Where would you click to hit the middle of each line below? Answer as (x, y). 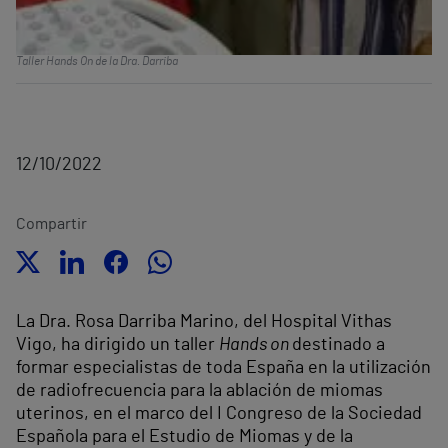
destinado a (338, 345)
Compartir (51, 224)
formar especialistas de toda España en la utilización (223, 368)
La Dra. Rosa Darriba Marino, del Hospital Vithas (204, 322)
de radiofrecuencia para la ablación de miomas (199, 391)
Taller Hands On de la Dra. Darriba (97, 61)
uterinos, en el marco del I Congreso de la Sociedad (219, 414)
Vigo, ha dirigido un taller (117, 345)
